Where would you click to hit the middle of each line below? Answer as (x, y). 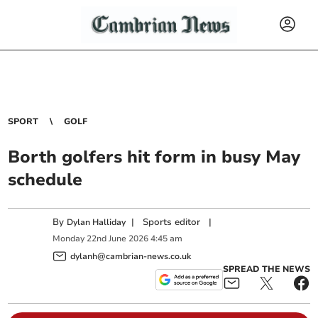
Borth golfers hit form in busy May (154, 157)
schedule (45, 180)
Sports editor (172, 222)
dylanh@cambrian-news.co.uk (131, 256)
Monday (69, 239)
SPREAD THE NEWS (266, 269)
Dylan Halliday (97, 222)
